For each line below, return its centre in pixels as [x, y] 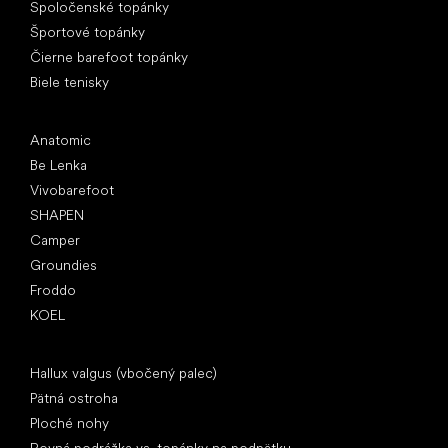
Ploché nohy [69, 422]
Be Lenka [58, 164]
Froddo [53, 289]
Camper [55, 239]
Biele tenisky [69, 81]
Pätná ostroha [74, 397]
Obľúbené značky [85, 120]
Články [51, 353]
